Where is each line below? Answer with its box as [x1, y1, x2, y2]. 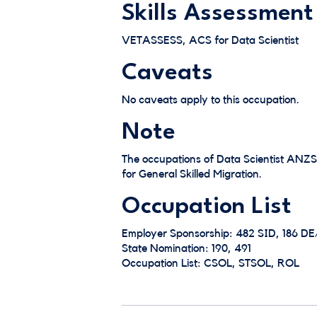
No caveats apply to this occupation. [122, 94, 299, 105]
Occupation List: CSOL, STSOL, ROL [122, 258, 299, 269]
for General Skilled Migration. [122, 168, 262, 180]
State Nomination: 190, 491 [122, 243, 251, 254]
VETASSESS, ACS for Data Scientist [122, 35, 299, 46]
